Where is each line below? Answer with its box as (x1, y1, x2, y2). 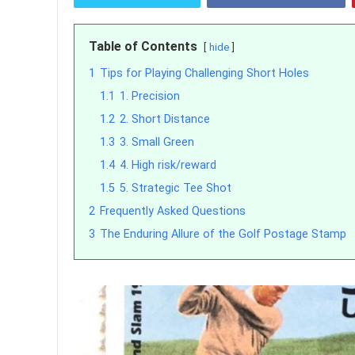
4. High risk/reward (120, 158, 216, 172)
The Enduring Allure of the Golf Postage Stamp (100, 227, 346, 241)
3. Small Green (120, 136, 194, 149)
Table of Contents (89, 39, 197, 54)
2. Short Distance (120, 113, 210, 126)
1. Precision (120, 90, 180, 103)
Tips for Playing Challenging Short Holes (100, 67, 309, 80)
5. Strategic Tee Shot (120, 181, 231, 195)
